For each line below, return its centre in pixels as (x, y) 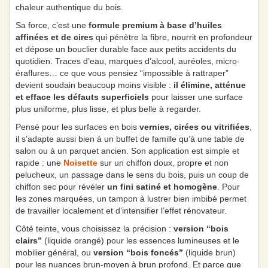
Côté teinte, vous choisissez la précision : (95, 229)
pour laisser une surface (196, 97)
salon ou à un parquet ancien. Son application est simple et (127, 151)
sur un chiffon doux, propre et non (163, 163)
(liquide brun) (209, 252)
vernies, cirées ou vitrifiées (194, 127)
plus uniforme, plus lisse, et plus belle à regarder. (108, 109)
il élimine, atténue (210, 85)
